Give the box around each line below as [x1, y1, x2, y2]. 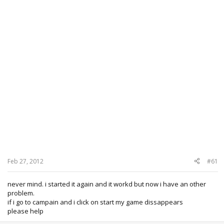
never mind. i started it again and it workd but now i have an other [7, 179, 206, 188]
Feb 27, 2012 [7, 156, 43, 165]
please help [7, 206, 43, 215]
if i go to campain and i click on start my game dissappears [7, 197, 183, 206]
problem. [7, 188, 34, 197]
